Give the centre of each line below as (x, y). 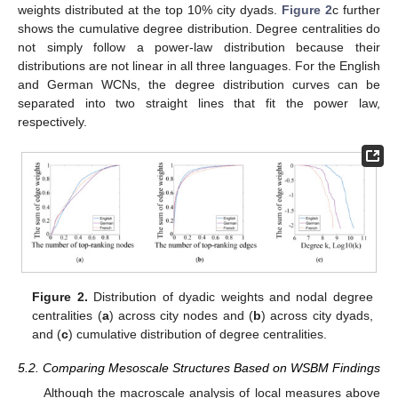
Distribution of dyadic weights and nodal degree (230, 296)
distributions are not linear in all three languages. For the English (199, 66)
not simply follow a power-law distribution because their (199, 48)
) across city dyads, (317, 315)
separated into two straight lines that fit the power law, (199, 103)
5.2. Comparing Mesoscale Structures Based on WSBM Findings (199, 367)
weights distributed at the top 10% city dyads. (150, 10)
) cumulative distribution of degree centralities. (198, 334)
